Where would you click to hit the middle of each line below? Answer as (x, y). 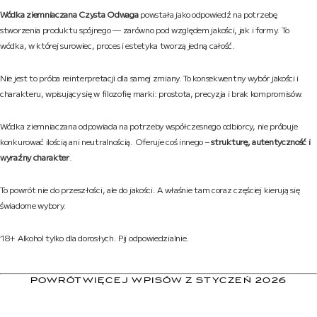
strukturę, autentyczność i (261, 141)
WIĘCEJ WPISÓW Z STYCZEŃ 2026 (185, 280)
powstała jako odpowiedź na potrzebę (208, 14)
